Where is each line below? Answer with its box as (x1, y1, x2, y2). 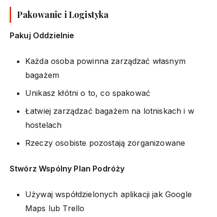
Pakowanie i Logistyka (17, 8, 109, 20)
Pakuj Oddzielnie (10, 30, 75, 40)
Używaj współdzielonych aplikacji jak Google (25, 189, 192, 199)
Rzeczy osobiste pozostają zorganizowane (25, 138, 186, 148)
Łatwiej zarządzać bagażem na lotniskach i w (25, 106, 194, 116)
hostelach (25, 120, 62, 130)
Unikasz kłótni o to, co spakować (25, 88, 151, 98)
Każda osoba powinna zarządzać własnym (25, 56, 186, 66)
